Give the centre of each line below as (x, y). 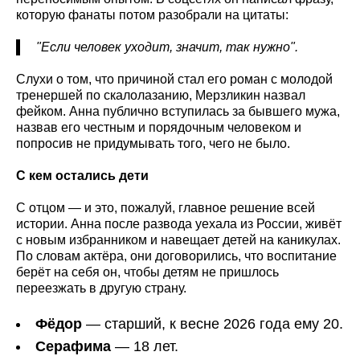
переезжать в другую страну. (101, 288)
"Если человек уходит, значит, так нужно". (167, 47)
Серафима (73, 347)
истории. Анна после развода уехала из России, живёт (179, 224)
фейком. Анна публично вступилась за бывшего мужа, (178, 112)
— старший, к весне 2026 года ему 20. (213, 324)
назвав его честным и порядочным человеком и (159, 128)
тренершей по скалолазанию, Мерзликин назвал (161, 96)
